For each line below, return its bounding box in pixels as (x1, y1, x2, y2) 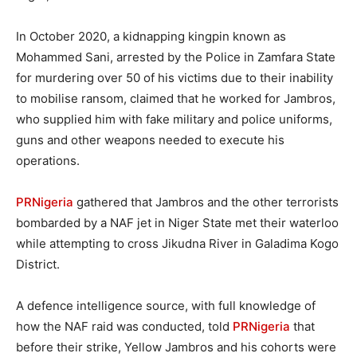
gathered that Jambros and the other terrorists (73, 194, 339, 210)
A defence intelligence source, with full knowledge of (16, 298, 316, 314)
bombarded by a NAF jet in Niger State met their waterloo (16, 215, 339, 231)
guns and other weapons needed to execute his (16, 132, 284, 148)
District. (16, 257, 60, 273)
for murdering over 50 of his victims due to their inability (16, 70, 333, 86)
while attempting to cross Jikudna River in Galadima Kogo (16, 236, 339, 252)
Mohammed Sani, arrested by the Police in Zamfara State (16, 49, 335, 65)
